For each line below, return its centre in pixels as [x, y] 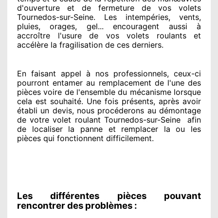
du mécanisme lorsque [158, 92]
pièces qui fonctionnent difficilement [84, 138]
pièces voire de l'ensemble [66, 92]
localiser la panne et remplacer [92, 129]
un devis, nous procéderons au [97, 110]
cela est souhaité [49, 101]
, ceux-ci [184, 73]
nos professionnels [129, 73]
